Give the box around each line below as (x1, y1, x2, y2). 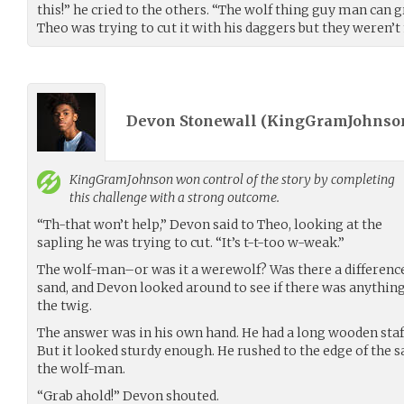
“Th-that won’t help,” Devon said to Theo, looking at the (37, 216, 382, 233)
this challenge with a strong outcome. (69, 188, 280, 206)
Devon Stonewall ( (126, 112, 267, 131)
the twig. (37, 297, 92, 314)
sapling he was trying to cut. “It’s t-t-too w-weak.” (37, 234, 344, 251)
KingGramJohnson (69, 170, 173, 188)
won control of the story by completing (173, 170, 395, 188)
